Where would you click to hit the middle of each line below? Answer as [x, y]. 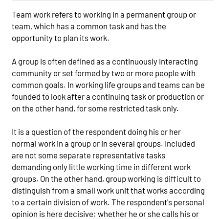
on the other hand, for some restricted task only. [95, 108]
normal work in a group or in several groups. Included [103, 143]
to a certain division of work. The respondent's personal [108, 202]
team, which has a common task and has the [89, 26]
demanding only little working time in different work [101, 166]
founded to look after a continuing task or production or [108, 96]
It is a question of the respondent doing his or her [96, 131]
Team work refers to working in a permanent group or [104, 14]
